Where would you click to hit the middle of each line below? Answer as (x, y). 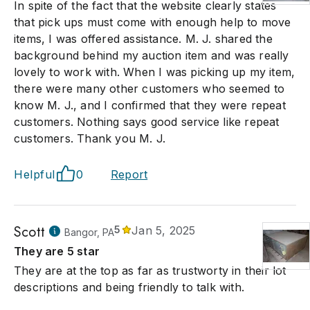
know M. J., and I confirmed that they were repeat (150, 105)
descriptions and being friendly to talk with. (129, 287)
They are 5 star (57, 251)
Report (129, 174)
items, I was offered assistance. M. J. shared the (143, 39)
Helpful (35, 174)
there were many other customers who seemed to (149, 89)
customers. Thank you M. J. (90, 138)
